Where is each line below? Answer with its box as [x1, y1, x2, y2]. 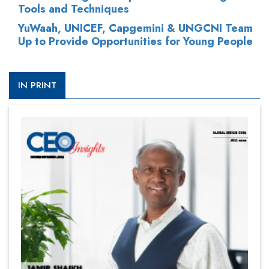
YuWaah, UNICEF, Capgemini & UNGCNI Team [18, 20, 253, 36]
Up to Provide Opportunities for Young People [18, 33, 253, 49]
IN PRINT [18, 78, 56, 92]
